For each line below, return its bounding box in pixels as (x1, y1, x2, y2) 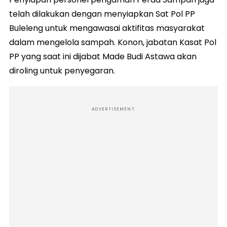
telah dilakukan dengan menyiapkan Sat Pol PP (9, 8, 195, 20)
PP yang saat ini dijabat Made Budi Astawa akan (9, 51, 197, 63)
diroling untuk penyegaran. (9, 65, 115, 77)
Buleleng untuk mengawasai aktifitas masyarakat (9, 22, 205, 34)
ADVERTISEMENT (92, 106, 135, 112)
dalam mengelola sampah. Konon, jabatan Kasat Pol (9, 36, 216, 49)
